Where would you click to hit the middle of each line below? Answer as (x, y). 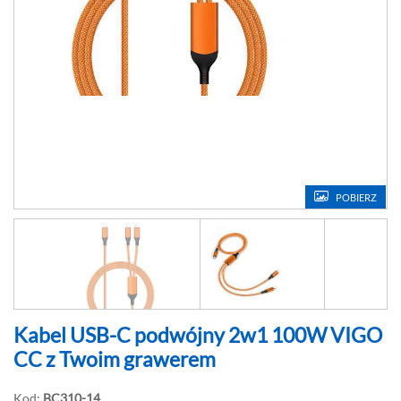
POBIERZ (356, 198)
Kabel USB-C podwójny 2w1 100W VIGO (198, 335)
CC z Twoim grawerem (115, 359)
